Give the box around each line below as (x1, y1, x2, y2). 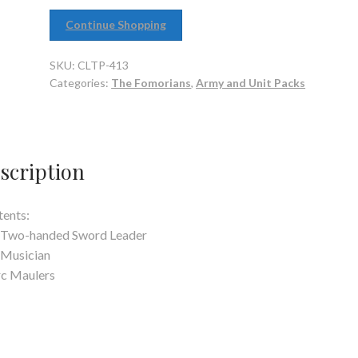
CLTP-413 (78, 58, 129, 73)
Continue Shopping (65, 18, 166, 32)
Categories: (50, 76, 112, 90)
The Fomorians (111, 76, 192, 90)
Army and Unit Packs (196, 76, 306, 90)
